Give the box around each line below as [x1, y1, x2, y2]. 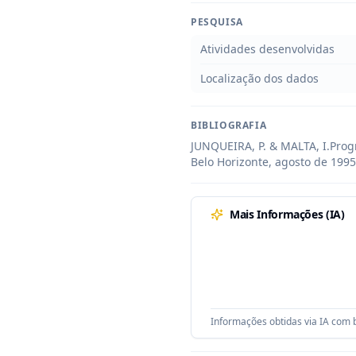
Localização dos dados [200, 71, 319, 86]
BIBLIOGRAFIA [191, 118, 267, 132]
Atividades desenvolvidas [200, 41, 335, 56]
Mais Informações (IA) [230, 207, 345, 222]
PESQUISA [191, 15, 243, 29]
